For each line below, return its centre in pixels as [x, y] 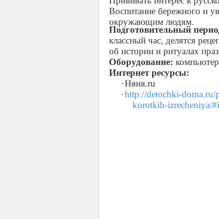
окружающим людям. [152, 20]
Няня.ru [140, 83]
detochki [163, 94]
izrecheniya [189, 105]
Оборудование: [141, 62]
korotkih [149, 105]
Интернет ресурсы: [149, 73]
